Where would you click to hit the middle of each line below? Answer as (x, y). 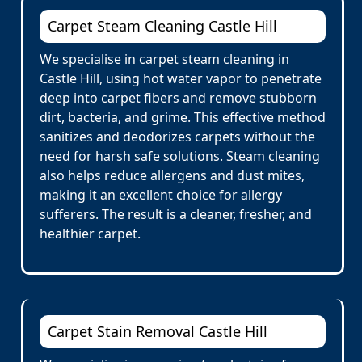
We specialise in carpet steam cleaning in (164, 59)
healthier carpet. (90, 234)
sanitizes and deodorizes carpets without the (177, 137)
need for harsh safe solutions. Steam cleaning (180, 156)
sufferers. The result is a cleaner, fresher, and (176, 214)
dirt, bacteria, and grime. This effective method (183, 117)
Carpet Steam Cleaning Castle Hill (162, 26)
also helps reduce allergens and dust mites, (172, 175)
